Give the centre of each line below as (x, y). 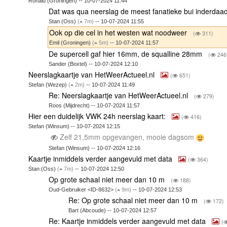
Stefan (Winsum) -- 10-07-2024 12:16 (94, 148)
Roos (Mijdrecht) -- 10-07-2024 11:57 (94, 105)
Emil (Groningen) (70, 42)
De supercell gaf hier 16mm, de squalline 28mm (126, 53)
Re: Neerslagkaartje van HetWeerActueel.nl (119, 95)
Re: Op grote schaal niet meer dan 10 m (134, 200)
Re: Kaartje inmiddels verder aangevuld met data (128, 221)
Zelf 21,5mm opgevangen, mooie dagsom (127, 137)
